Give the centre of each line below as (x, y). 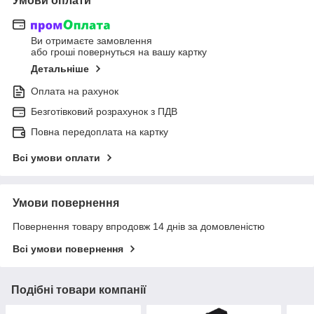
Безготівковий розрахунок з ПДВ (104, 112)
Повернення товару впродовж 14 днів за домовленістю (139, 227)
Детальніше (60, 69)
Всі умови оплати (56, 158)
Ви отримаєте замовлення (91, 41)
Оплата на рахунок (75, 91)
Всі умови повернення (68, 249)
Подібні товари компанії (79, 290)
